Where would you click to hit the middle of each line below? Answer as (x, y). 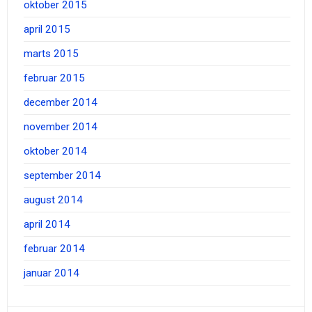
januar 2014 (51, 273)
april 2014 (47, 225)
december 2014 (60, 103)
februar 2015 (54, 78)
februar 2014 (54, 249)
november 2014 (60, 127)
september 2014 (62, 176)
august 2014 (53, 200)
